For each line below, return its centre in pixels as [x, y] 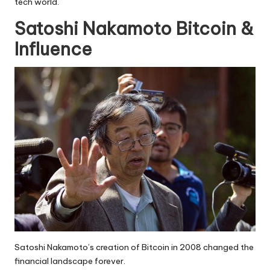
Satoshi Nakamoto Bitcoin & [134, 28]
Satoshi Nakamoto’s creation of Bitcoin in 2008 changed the [134, 247]
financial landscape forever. [70, 261]
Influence [53, 49]
